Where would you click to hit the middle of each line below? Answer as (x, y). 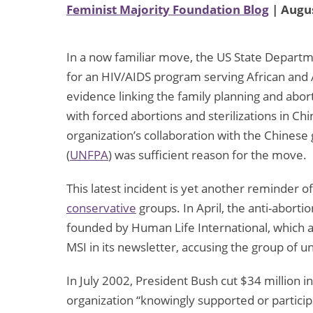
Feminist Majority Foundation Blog (168, 10)
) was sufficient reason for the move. (208, 155)
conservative (101, 208)
